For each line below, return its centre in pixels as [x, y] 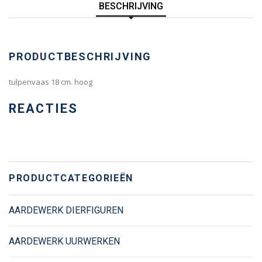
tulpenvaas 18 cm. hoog [51, 82]
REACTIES [44, 108]
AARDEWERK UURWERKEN [64, 241]
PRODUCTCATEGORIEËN [71, 178]
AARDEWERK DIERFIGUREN [66, 210]
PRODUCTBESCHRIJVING [80, 56]
